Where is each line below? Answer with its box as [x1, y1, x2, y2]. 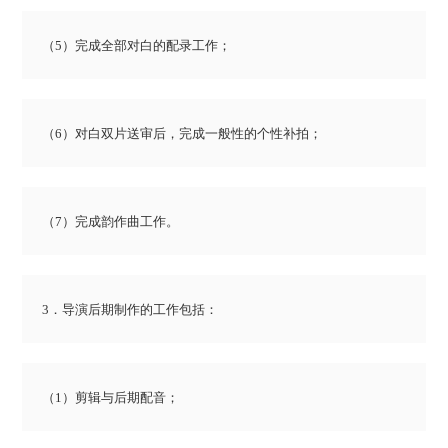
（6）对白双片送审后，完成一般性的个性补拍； [42, 126, 323, 142]
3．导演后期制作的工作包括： [42, 302, 219, 318]
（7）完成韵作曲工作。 [42, 214, 180, 230]
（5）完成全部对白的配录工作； [42, 38, 232, 54]
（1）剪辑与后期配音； [42, 390, 180, 406]
